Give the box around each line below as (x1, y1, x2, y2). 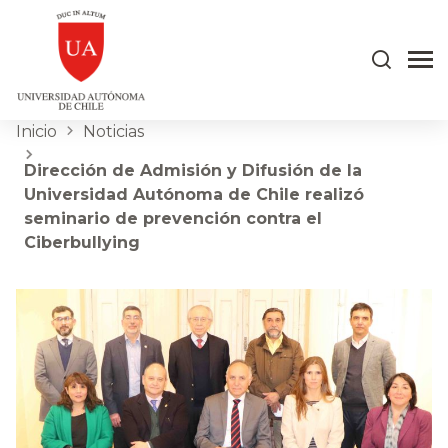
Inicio (16, 122, 57, 141)
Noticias (83, 122, 144, 141)
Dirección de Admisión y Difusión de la (24, 161, 362, 180)
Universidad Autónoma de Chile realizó (24, 185, 364, 204)
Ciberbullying (24, 233, 140, 252)
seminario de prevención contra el (24, 209, 322, 228)
